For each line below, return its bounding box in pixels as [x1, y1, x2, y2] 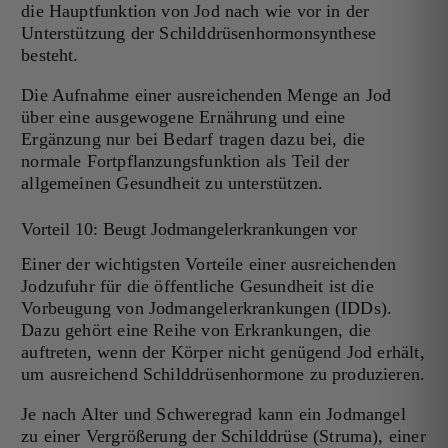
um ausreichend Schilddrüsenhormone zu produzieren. [21, 364, 426, 385]
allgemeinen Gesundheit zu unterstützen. [21, 173, 324, 194]
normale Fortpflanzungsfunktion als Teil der [21, 151, 349, 172]
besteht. [21, 45, 79, 66]
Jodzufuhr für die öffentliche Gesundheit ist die [21, 276, 374, 297]
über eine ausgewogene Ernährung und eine [21, 107, 346, 128]
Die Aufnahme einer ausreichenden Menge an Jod [21, 85, 392, 106]
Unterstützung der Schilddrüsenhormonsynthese [21, 23, 377, 44]
